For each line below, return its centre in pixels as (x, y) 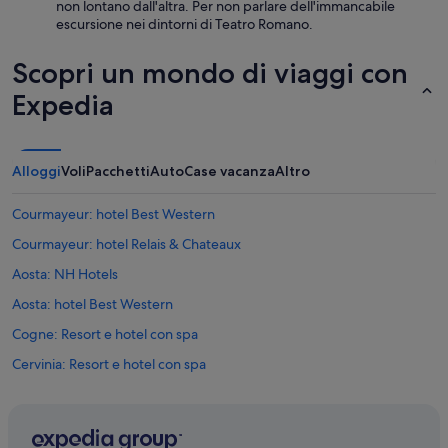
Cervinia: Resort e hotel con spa (109, 364)
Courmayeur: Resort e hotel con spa (122, 424)
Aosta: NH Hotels (65, 274)
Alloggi (36, 171)
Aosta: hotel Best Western (92, 304)
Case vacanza (229, 171)
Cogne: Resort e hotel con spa (105, 334)
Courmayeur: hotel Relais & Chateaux (126, 244)
